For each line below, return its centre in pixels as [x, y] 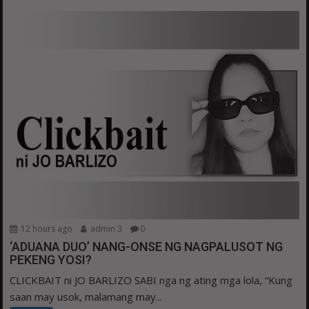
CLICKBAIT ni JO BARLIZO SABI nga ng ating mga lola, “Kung [151, 280]
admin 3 [106, 228]
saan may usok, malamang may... [86, 296]
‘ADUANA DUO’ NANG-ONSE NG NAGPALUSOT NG [147, 246]
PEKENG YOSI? [51, 259]
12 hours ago [46, 228]
